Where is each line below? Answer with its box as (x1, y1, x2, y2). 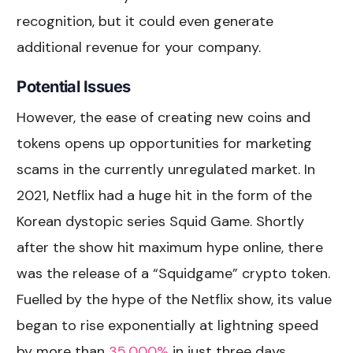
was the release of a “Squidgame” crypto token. (17, 263, 331, 283)
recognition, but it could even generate (17, 11, 274, 31)
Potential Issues (17, 76, 131, 96)
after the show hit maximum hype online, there (17, 237, 324, 257)
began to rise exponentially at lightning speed (17, 315, 319, 335)
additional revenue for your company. (17, 37, 262, 57)
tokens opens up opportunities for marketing (17, 133, 313, 153)
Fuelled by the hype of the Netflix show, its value (17, 289, 333, 309)
